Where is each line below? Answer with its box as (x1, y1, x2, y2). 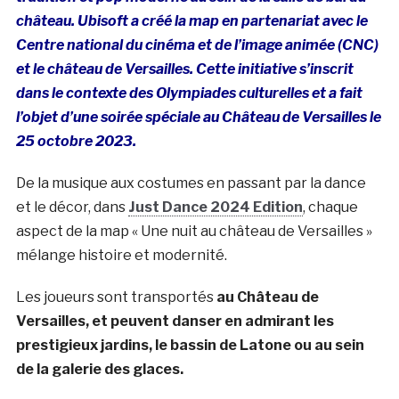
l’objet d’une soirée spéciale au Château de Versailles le (15, 109, 381, 126)
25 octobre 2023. (15, 133, 136, 151)
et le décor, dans (15, 199, 128, 216)
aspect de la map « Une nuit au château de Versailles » (15, 223, 372, 240)
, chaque (302, 199, 358, 216)
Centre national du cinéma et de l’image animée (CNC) (15, 37, 379, 54)
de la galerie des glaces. (15, 361, 183, 379)
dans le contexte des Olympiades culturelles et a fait (15, 85, 362, 102)
